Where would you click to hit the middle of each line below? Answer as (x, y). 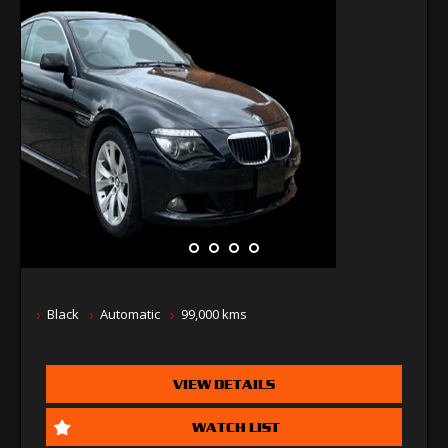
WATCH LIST (236, 426)
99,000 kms (214, 313)
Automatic (130, 313)
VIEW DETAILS (224, 383)
